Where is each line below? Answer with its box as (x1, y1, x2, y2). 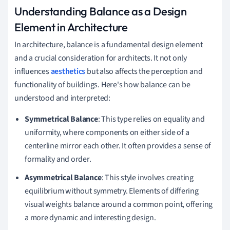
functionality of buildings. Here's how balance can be (14, 79, 190, 90)
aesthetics (50, 65, 86, 77)
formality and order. (25, 153, 91, 165)
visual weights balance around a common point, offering (25, 198, 213, 210)
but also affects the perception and (85, 65, 203, 77)
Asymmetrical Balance (25, 171, 102, 183)
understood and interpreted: (14, 92, 111, 104)
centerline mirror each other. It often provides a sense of (25, 140, 212, 151)
